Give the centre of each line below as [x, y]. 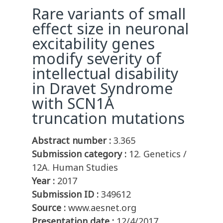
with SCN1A [73, 104]
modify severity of [97, 59]
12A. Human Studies [75, 167]
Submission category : [79, 154]
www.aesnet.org [102, 208]
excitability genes [93, 44]
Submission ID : [65, 194]
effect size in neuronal [110, 29]
